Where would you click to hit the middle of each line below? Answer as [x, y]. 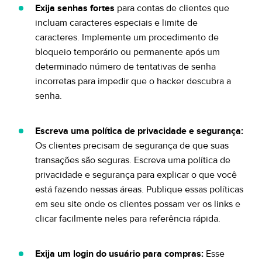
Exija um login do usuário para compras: [120, 254]
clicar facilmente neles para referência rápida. [128, 219]
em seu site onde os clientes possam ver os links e [138, 204]
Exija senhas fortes [75, 8]
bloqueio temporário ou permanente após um [127, 52]
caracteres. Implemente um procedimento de [127, 37]
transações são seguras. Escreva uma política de [133, 160]
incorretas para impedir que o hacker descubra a [133, 81]
